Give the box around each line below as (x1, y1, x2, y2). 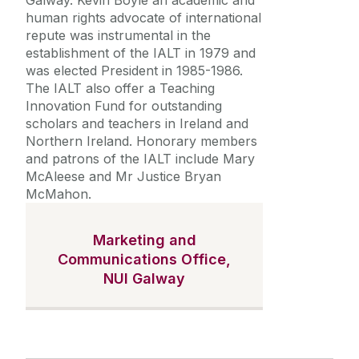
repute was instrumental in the (26, 27, 211, 44)
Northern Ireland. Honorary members (26, 133, 257, 150)
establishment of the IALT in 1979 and (26, 45, 256, 62)
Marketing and (92, 232, 196, 249)
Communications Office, (58, 251, 231, 268)
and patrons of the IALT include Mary (26, 151, 255, 167)
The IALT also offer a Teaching (26, 80, 215, 97)
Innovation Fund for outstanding (26, 98, 222, 115)
